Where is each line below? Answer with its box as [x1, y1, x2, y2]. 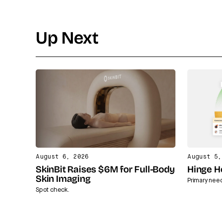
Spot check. [36, 186, 69, 193]
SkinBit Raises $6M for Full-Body [36, 165, 175, 175]
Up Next [36, 30, 99, 48]
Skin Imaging [36, 174, 91, 184]
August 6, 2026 [36, 154, 89, 160]
